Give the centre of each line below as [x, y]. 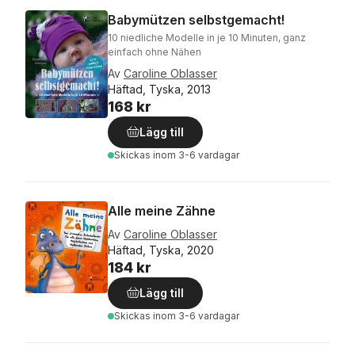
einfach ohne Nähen [155, 52]
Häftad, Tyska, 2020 [161, 250]
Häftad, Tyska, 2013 [159, 89]
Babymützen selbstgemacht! [196, 20]
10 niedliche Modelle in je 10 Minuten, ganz [207, 38]
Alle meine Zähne [162, 211]
